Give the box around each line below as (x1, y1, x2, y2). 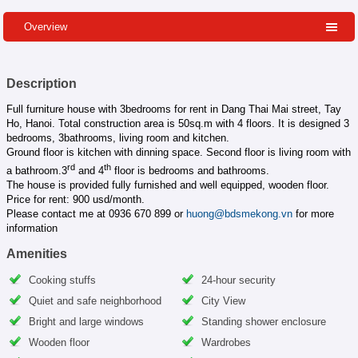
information (6, 221, 58, 234)
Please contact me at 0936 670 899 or (6, 207, 186, 220)
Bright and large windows (28, 315, 144, 328)
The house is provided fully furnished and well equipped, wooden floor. (6, 178, 329, 191)
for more (292, 207, 334, 220)
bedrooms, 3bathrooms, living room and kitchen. (6, 131, 229, 144)
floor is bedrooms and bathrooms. (110, 164, 269, 177)
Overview (24, 21, 68, 33)
